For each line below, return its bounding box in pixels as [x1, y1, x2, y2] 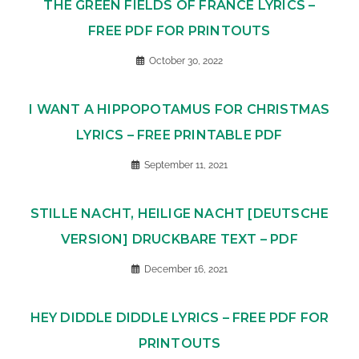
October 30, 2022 [149, 55, 223, 67]
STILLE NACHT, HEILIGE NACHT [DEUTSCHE [30, 206, 329, 222]
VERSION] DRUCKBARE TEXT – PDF [61, 232, 298, 248]
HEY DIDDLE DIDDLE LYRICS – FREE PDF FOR [30, 310, 329, 326]
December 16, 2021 [144, 264, 228, 276]
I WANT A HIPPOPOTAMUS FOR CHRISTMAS [29, 102, 330, 118]
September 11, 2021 [144, 159, 228, 171]
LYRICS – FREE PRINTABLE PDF [76, 127, 283, 143]
